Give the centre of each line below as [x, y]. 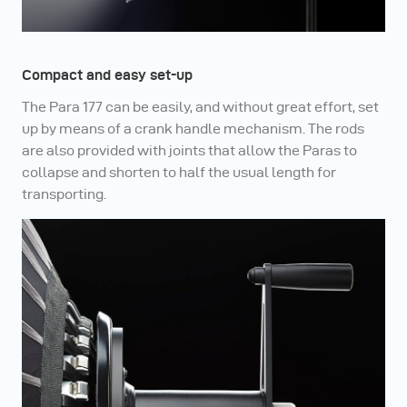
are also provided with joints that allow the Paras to [189, 151]
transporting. [64, 194]
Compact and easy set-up [107, 75]
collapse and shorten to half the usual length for [179, 173]
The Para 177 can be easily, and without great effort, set [200, 107]
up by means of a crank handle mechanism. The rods [193, 129]
